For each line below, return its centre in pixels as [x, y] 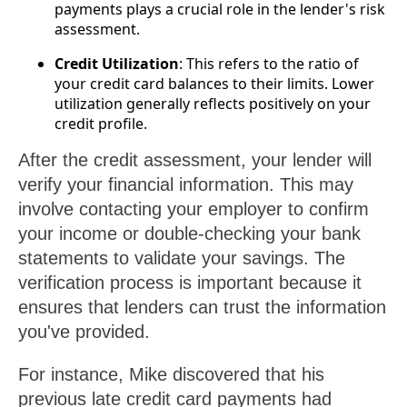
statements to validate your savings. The [182, 258]
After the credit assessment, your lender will [195, 159]
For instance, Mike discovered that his [171, 374]
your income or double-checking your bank [189, 233]
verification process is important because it [190, 282]
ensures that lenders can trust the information [202, 307]
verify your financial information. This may [186, 184]
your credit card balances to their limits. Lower [214, 83]
